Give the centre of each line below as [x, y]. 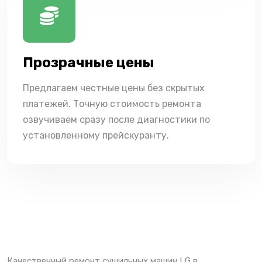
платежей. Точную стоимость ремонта [112, 104]
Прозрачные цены [89, 62]
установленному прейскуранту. [96, 135]
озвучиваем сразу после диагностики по [116, 119]
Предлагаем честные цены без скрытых [114, 88]
